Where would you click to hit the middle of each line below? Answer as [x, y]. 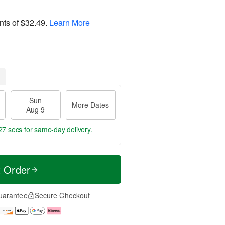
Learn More [70, 22]
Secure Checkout [62, 195]
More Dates [91, 105]
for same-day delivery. [57, 129]
